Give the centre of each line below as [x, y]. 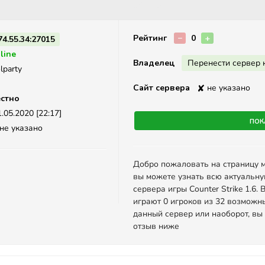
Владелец [154, 63]
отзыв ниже [156, 226]
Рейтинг [150, 38]
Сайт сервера [161, 88]
